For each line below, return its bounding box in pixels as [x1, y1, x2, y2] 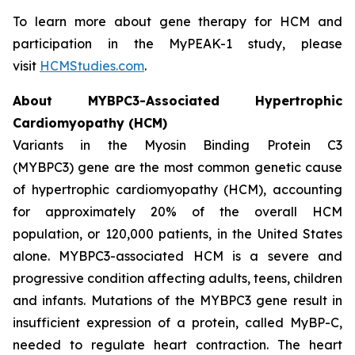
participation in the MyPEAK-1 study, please [13, 35, 342, 52]
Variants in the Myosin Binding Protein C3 [13, 136, 342, 153]
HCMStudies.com [40, 57, 144, 74]
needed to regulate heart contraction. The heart [13, 336, 342, 353]
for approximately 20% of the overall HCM [13, 203, 342, 219]
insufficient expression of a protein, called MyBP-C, [13, 314, 342, 330]
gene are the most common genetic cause [74, 158, 342, 175]
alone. [13, 247, 59, 264]
